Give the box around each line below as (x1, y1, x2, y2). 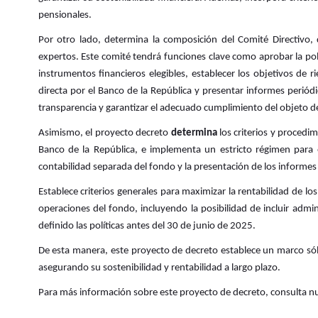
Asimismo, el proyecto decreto (38, 128, 171, 139)
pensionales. (38, 10, 92, 21)
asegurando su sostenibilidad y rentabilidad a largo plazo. (38, 263, 280, 274)
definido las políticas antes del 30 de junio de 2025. (38, 221, 256, 232)
